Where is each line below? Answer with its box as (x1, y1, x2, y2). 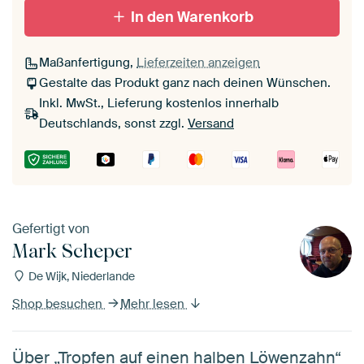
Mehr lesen (120, 295, 188, 312)
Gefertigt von (12, 219, 89, 237)
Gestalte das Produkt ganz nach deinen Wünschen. (39, 75, 331, 92)
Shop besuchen (12, 295, 106, 312)
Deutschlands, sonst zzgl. (39, 115, 188, 132)
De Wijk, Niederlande (25, 268, 135, 284)
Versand (188, 115, 234, 132)
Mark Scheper (12, 238, 132, 262)
